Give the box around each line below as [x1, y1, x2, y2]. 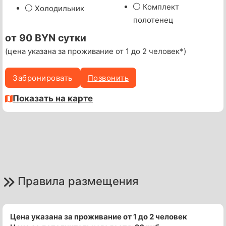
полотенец [133, 15, 174, 25]
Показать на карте [13, 93, 93, 104]
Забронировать [13, 73, 73, 83]
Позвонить [87, 73, 129, 83]
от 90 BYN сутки [5, 32, 86, 44]
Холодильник [35, 4, 84, 14]
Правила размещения [18, 175, 138, 188]
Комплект [143, 2, 179, 12]
